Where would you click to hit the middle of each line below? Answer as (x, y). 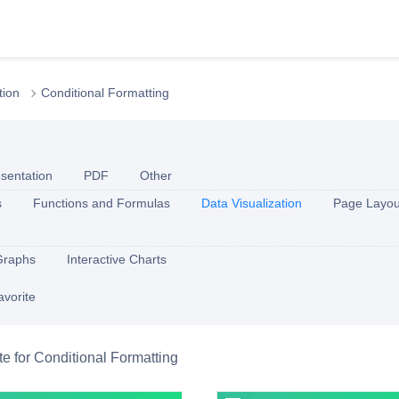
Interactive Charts (117, 259)
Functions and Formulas (102, 203)
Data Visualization (252, 203)
